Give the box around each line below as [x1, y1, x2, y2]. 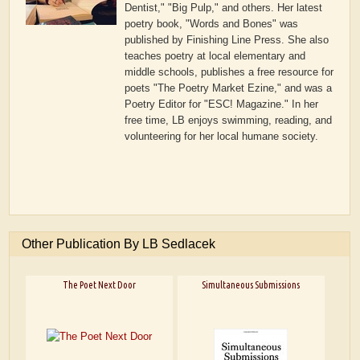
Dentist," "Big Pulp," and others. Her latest [125, 2, 323, 14]
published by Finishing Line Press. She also [125, 34, 329, 47]
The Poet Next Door [63, 279, 137, 290]
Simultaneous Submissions [202, 279, 301, 290]
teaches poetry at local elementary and [125, 50, 306, 63]
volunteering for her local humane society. [125, 130, 319, 143]
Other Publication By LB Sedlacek [22, 237, 216, 252]
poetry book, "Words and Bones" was [125, 18, 299, 31]
